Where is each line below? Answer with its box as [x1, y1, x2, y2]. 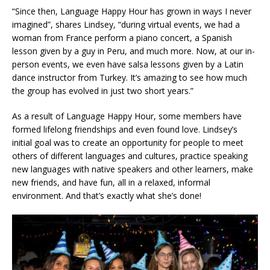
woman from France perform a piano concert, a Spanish [12, 32, 232, 44]
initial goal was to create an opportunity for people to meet [12, 137, 243, 149]
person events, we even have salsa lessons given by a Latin [12, 58, 243, 71]
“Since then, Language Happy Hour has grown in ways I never [12, 5, 251, 17]
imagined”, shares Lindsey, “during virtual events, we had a [12, 19, 240, 31]
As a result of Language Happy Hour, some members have [12, 110, 242, 122]
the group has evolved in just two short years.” [12, 85, 193, 97]
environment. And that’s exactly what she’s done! [12, 190, 201, 202]
